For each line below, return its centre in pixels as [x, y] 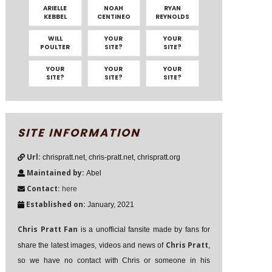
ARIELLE [55, 8]
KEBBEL [55, 17]
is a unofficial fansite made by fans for [144, 229]
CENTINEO [114, 17]
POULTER [55, 47]
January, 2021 [110, 205]
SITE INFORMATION [79, 133]
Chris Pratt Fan [48, 229]
